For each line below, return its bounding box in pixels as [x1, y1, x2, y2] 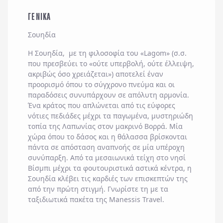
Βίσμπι [28, 163, 53, 173]
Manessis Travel [109, 195, 162, 204]
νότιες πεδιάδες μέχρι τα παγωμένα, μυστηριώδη [28, 111, 193, 120]
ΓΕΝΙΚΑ [28, 10, 51, 22]
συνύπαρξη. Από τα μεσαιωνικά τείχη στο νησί [28, 153, 186, 162]
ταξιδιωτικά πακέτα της [28, 195, 109, 204]
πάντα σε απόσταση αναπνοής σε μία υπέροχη [28, 142, 185, 152]
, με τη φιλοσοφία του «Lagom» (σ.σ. [63, 48, 187, 58]
